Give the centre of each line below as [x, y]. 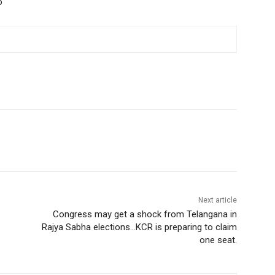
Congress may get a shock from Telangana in [145, 215]
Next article [217, 200]
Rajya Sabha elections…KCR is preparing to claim [139, 227]
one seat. [218, 240]
